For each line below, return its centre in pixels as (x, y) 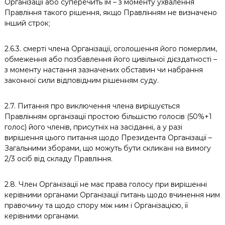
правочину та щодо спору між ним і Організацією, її (96, 205)
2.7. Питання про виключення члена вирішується (92, 106)
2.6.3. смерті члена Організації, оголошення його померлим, (110, 49)
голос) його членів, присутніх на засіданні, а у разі (93, 127)
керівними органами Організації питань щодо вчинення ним (112, 195)
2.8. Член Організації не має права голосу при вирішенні (105, 184)
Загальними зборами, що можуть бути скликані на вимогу (107, 148)
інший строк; (27, 23)
